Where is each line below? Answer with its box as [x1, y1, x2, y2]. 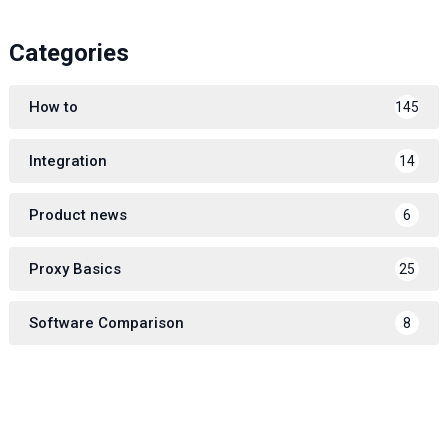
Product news [28, 205, 127, 224]
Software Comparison [28, 313, 184, 332]
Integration [28, 151, 107, 170]
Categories [8, 38, 129, 67]
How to [28, 97, 78, 116]
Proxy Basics [28, 259, 121, 278]
